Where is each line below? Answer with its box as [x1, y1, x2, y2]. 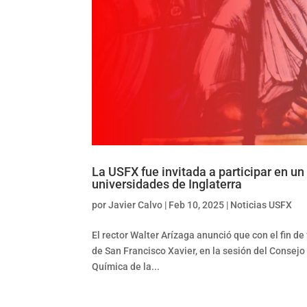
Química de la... [92, 260, 160, 272]
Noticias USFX [230, 199, 293, 210]
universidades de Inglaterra [92, 176, 243, 191]
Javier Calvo [108, 199, 163, 210]
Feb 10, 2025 [169, 199, 225, 210]
